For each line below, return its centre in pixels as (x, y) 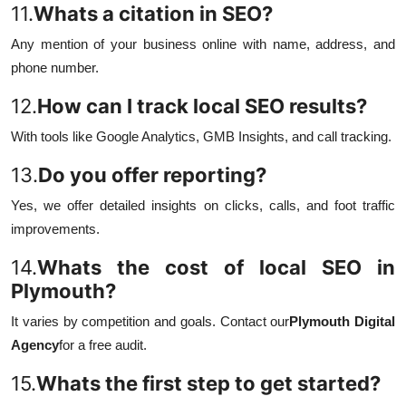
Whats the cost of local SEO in (216, 268)
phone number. (55, 68)
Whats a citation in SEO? (153, 14)
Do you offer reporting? (152, 175)
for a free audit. (103, 345)
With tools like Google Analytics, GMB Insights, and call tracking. (201, 137)
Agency (35, 345)
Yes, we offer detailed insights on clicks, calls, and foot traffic (203, 206)
